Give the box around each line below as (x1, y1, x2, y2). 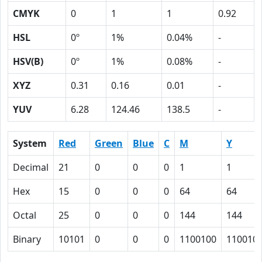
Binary (13, 233, 41, 246)
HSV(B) (13, 55, 43, 68)
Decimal (13, 161, 49, 174)
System (13, 137, 47, 150)
